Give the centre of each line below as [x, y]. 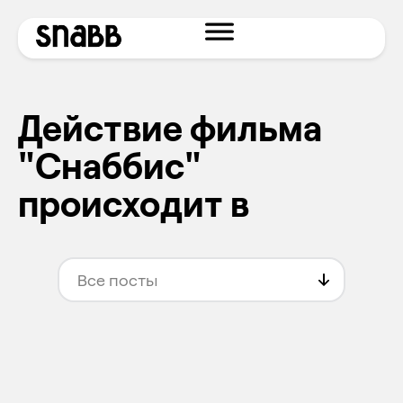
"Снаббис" [110, 165]
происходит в [134, 202]
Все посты [117, 280]
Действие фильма [170, 127]
